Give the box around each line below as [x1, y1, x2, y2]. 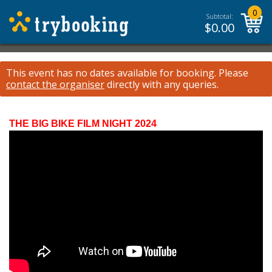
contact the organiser [6, 78, 104, 91]
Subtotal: [206, 12, 233, 21]
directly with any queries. [104, 78, 219, 91]
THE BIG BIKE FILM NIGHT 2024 [9, 118, 157, 129]
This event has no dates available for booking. [6, 66, 216, 80]
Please [216, 66, 248, 80]
